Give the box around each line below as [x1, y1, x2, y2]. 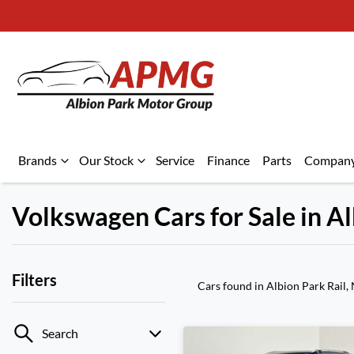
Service [156, 153, 194, 168]
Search [42, 326, 78, 341]
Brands [18, 153, 57, 168]
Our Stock [79, 153, 134, 168]
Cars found [198, 279, 254, 292]
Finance [207, 153, 250, 168]
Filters [12, 270, 57, 289]
